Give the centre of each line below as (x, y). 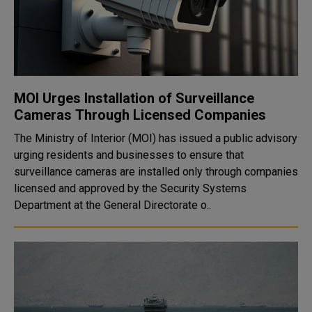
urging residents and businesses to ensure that (129, 155)
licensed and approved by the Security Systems (130, 188)
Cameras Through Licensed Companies (140, 115)
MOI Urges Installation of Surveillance (134, 98)
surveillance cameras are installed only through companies (156, 172)
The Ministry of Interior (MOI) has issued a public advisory (156, 138)
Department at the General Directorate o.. (112, 205)
